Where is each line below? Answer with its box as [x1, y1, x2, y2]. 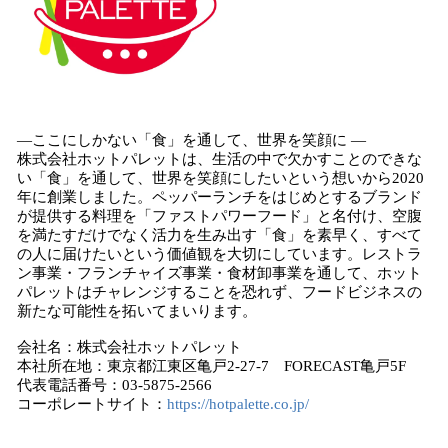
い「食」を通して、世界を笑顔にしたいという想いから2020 [17, 170, 424, 186]
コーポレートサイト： [17, 396, 167, 412]
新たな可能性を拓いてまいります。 [17, 303, 257, 319]
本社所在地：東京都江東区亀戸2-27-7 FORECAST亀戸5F [17, 358, 406, 374]
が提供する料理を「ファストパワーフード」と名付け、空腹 [17, 208, 422, 224]
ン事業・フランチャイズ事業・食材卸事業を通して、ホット [17, 265, 422, 281]
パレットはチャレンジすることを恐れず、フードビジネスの [17, 284, 422, 300]
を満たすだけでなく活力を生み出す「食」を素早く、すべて [17, 227, 422, 243]
